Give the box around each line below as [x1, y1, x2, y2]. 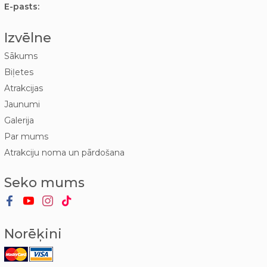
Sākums [4, 51, 38, 62]
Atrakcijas [4, 83, 43, 94]
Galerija [4, 115, 34, 126]
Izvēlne [4, 30, 51, 46]
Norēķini [4, 226, 62, 243]
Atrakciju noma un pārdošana [4, 147, 125, 159]
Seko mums [4, 175, 85, 191]
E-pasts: [4, 1, 39, 13]
